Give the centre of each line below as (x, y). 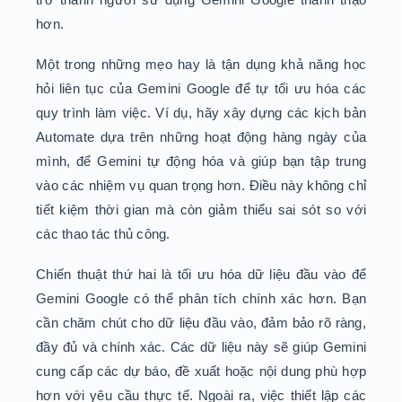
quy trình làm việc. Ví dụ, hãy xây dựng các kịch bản (201, 113)
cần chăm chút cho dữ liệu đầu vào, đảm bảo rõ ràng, (201, 323)
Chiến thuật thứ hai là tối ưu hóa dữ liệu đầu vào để (201, 275)
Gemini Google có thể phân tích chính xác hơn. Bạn (201, 299)
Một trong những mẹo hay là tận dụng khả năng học (201, 65)
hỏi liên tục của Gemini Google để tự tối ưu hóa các (201, 89)
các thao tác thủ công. (103, 234)
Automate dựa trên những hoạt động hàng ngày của (201, 137)
